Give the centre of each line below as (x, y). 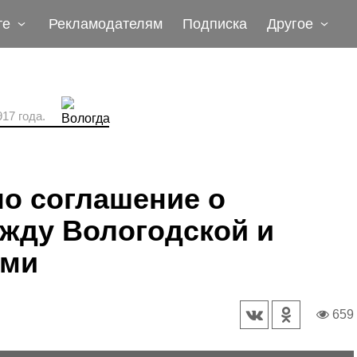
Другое (290, 24)
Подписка (215, 24)
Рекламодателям (106, 24)
